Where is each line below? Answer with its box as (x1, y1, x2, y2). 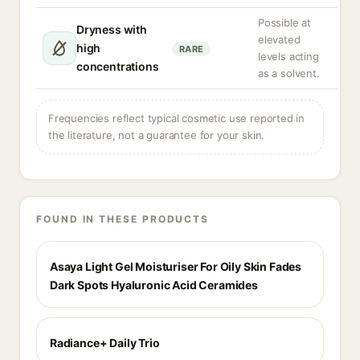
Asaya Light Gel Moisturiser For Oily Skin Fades (50, 260, 302, 273)
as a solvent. (258, 67, 320, 80)
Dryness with (76, 22, 147, 36)
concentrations (76, 59, 159, 73)
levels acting (258, 50, 319, 63)
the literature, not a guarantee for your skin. (48, 129, 265, 141)
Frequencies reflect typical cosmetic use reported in (48, 112, 305, 125)
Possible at (258, 16, 312, 29)
